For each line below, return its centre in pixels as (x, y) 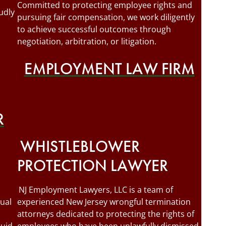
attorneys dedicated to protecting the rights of (106, 214)
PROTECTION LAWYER (93, 166)
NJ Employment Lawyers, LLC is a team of (96, 190)
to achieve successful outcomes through (94, 29)
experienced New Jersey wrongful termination (104, 202)
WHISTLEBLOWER (80, 147)
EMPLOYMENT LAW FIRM (109, 69)
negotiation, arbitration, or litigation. (87, 41)
